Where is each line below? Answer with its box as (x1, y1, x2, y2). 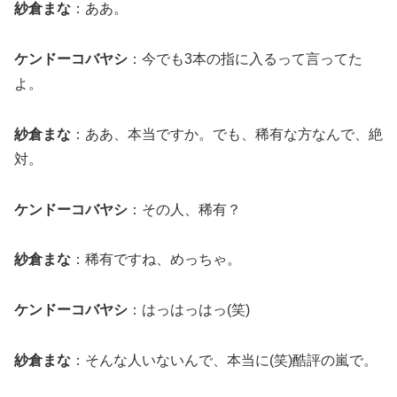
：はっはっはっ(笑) (128, 302, 250, 318)
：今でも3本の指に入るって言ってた (128, 51, 362, 66)
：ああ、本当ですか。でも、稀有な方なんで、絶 (71, 126, 383, 142)
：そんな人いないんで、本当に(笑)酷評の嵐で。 (71, 352, 378, 368)
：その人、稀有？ (128, 201, 241, 217)
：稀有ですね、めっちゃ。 (71, 252, 241, 268)
